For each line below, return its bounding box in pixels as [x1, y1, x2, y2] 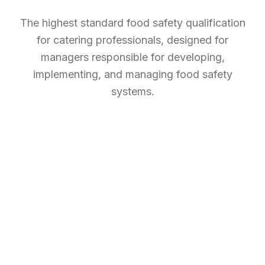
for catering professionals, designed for [37, 34, 228, 46]
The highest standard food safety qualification [20, 17, 245, 29]
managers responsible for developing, [40, 51, 225, 63]
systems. [111, 85, 154, 98]
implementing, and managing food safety [33, 68, 232, 80]
